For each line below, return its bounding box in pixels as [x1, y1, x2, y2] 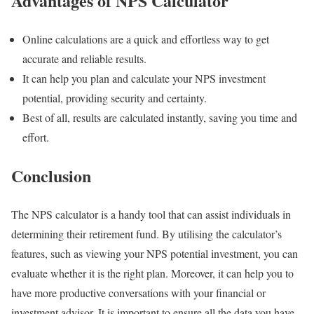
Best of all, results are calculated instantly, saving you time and [22, 109, 297, 125]
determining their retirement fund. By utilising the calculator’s [11, 226, 282, 241]
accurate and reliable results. [22, 50, 146, 66]
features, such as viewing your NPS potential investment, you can [11, 245, 298, 261]
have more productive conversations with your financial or [11, 285, 266, 300]
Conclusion [11, 163, 91, 188]
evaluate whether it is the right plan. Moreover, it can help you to [11, 265, 294, 280]
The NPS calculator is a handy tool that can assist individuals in [11, 206, 291, 221]
